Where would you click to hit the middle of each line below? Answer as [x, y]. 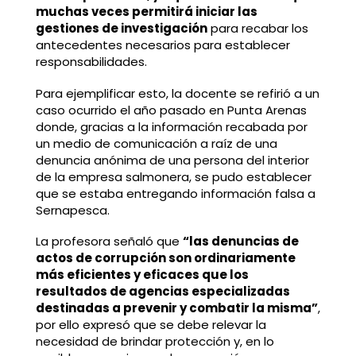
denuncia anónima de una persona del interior [172, 160]
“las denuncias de [240, 242]
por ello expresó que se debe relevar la [151, 325]
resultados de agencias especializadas [163, 292]
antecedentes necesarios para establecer [163, 44]
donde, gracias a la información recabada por [171, 126]
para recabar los [257, 28]
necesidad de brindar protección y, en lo [155, 342]
